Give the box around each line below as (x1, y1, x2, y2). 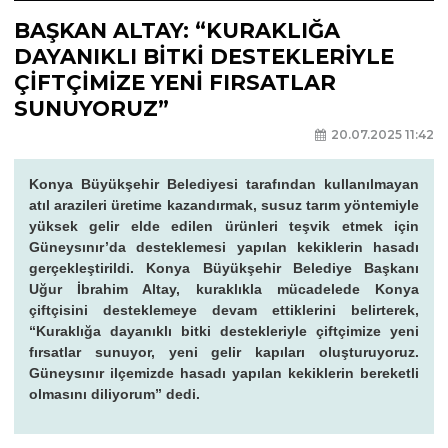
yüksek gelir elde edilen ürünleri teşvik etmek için (29, 217, 419, 234)
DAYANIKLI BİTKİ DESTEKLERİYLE (14, 44, 394, 70)
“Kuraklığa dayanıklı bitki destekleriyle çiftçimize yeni (29, 322, 419, 339)
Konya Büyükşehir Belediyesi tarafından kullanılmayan (29, 175, 419, 192)
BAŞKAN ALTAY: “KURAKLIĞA (14, 18, 340, 44)
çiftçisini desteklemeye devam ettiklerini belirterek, (29, 301, 419, 318)
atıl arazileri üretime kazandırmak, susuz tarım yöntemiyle (29, 196, 419, 213)
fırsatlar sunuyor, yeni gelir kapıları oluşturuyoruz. (29, 343, 419, 360)
